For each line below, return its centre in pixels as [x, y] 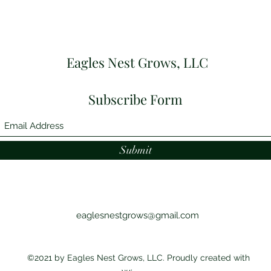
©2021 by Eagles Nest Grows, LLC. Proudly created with [139, 257]
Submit [135, 150]
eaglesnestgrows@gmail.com [137, 215]
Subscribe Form [135, 99]
